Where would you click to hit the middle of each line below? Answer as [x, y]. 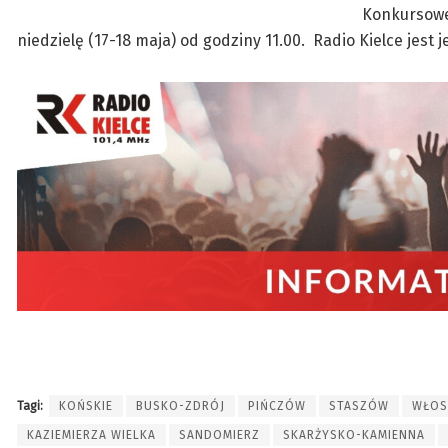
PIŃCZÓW [277, 405]
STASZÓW [359, 405]
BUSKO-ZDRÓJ [180, 405]
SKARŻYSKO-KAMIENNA [354, 434]
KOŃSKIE [86, 405]
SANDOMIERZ [219, 434]
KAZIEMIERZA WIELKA [91, 434]
